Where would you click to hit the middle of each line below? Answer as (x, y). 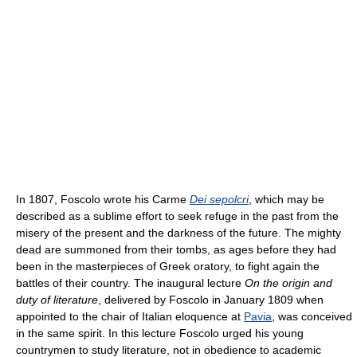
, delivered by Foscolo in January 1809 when (211, 300)
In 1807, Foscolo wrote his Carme (103, 200)
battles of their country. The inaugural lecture (130, 283)
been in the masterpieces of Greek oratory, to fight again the (168, 267)
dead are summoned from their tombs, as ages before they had (176, 250)
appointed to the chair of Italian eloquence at (130, 317)
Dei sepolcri (219, 200)
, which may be (286, 200)
